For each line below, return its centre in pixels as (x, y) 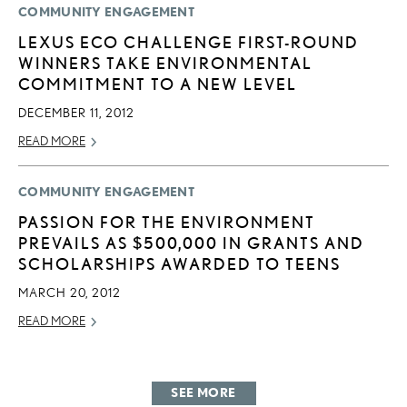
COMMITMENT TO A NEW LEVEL (158, 83)
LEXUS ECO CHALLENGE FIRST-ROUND (189, 41)
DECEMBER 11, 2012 (76, 112)
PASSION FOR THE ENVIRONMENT (167, 221)
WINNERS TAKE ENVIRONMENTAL (165, 62)
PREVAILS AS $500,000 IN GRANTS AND (191, 242)
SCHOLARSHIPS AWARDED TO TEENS (179, 263)
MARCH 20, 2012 (69, 292)
